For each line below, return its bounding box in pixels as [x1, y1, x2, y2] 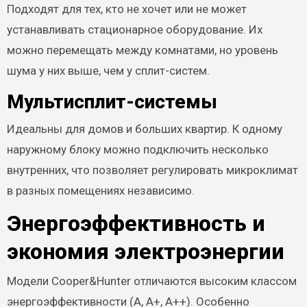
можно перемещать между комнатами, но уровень [6, 42, 278, 57]
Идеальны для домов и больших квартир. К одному [6, 122, 282, 136]
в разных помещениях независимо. [6, 184, 195, 197]
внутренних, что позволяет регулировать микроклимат [6, 163, 298, 177]
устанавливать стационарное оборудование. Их [6, 22, 262, 36]
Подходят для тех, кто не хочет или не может [6, 1, 247, 16]
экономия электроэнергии [6, 238, 284, 265]
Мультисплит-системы [6, 90, 217, 113]
